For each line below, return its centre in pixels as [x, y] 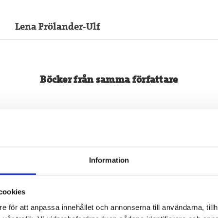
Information [109, 160]
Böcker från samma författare [109, 79]
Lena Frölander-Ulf [57, 26]
